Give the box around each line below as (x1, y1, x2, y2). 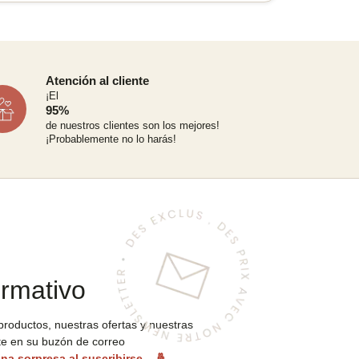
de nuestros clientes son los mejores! (45, 119, 220, 131)
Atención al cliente (45, 73, 149, 87)
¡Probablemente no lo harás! (45, 132, 176, 145)
